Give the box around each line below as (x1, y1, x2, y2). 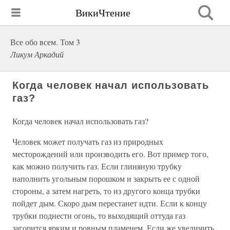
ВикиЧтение (75, 5, 130, 20)
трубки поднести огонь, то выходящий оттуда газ (12, 210, 185, 221)
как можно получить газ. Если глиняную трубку (12, 161, 182, 171)
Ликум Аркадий (10, 49, 64, 60)
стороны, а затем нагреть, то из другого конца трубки (12, 185, 200, 196)
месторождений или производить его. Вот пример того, (12, 148, 208, 159)
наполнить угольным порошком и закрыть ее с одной (12, 173, 200, 184)
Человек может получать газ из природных (12, 136, 163, 147)
